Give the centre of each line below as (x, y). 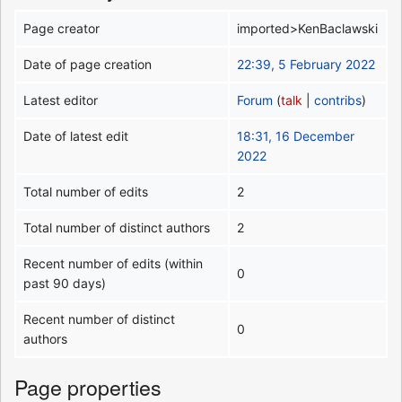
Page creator (62, 28)
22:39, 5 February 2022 (306, 64)
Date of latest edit (76, 135)
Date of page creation (88, 64)
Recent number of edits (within (114, 263)
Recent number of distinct (100, 319)
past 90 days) (65, 283)
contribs (338, 100)
